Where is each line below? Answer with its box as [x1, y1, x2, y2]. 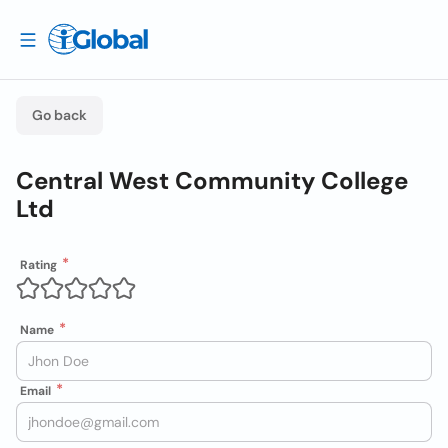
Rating [20, 257, 57, 273]
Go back [32, 106, 87, 124]
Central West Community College [16, 165, 408, 196]
